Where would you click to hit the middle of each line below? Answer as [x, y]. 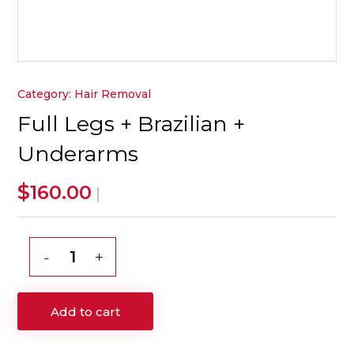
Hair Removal [113, 94]
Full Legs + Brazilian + [132, 124]
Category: [46, 94]
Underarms [78, 154]
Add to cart [86, 311]
